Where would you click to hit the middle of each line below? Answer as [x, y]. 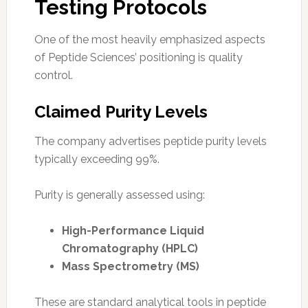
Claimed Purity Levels [121, 111]
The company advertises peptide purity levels [150, 141]
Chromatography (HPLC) [130, 248]
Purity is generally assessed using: [119, 195]
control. [53, 75]
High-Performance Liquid [133, 230]
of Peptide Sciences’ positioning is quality [138, 57]
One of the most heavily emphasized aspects [150, 39]
